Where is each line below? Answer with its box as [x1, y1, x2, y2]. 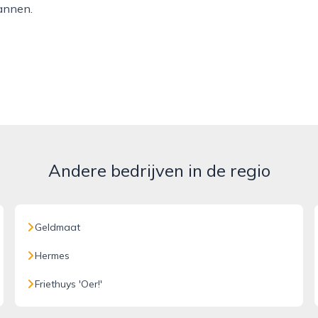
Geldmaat [35, 221, 81, 234]
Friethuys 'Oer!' [35, 278, 103, 290]
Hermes [35, 249, 70, 262]
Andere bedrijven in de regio [48, 160, 270, 181]
